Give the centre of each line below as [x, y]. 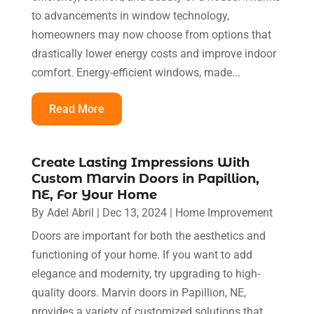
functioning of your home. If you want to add [142, 254]
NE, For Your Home [94, 194]
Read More [76, 109]
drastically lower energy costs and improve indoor [153, 53]
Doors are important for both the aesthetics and [148, 235]
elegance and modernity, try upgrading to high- [145, 273]
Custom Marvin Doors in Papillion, [145, 178]
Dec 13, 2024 [134, 212]
